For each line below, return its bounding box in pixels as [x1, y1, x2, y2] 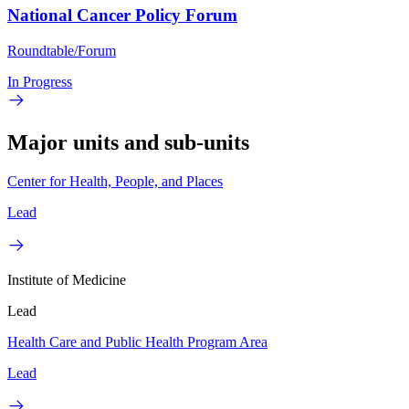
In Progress [7, 73, 72, 89]
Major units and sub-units [7, 130, 249, 154]
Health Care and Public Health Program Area [7, 333, 267, 350]
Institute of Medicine [7, 271, 126, 288]
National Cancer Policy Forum [7, 5, 237, 26]
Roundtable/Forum [7, 42, 116, 58]
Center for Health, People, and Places [7, 173, 223, 189]
